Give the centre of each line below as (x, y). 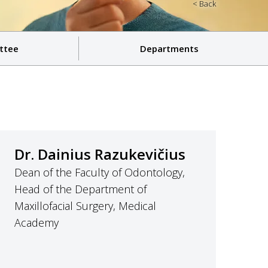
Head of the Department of (80, 189)
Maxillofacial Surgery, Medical (85, 206)
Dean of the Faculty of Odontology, (100, 172)
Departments (169, 48)
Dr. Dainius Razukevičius (100, 154)
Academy (36, 223)
